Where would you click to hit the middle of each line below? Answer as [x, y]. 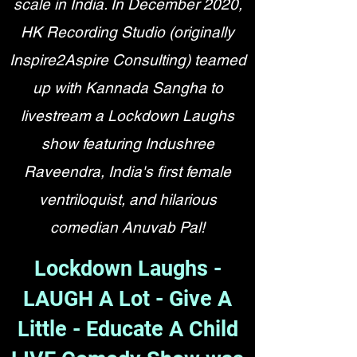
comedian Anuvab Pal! [127, 227]
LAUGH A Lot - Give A [127, 299]
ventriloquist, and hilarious [127, 199]
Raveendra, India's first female [127, 171]
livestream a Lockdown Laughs [127, 116]
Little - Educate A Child [127, 329]
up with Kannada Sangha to [127, 88]
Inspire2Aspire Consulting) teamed [127, 60]
